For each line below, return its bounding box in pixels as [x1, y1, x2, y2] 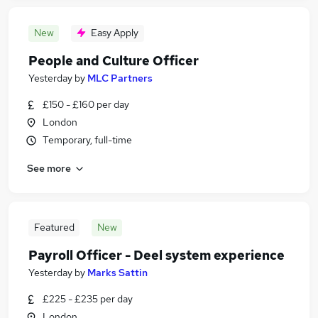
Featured [33, 221, 75, 234]
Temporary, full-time [43, 133, 132, 146]
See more [27, 161, 71, 175]
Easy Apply [91, 26, 138, 39]
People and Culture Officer [28, 53, 199, 69]
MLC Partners [87, 72, 153, 84]
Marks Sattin [87, 266, 148, 279]
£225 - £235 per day [43, 292, 133, 305]
